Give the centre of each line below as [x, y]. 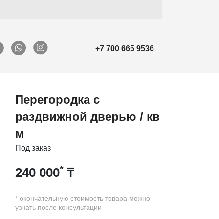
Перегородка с [58, 100]
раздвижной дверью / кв [88, 117]
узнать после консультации [59, 208]
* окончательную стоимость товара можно [83, 199]
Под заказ [33, 148]
